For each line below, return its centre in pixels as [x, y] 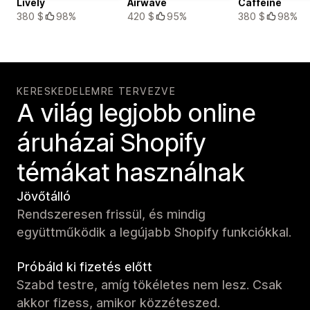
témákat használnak [130, 172]
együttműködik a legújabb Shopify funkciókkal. [154, 232]
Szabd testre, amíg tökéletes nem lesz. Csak [149, 284]
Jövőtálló [44, 196]
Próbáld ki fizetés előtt [84, 266]
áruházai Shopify [111, 142]
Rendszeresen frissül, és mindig [111, 214]
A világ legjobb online [136, 112]
